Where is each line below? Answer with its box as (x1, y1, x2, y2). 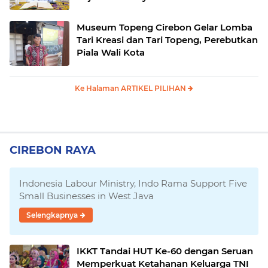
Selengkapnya (26, 211, 78, 220)
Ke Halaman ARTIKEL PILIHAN (75, 84, 188, 93)
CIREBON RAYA (10, 144, 96, 157)
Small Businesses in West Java (19, 190, 154, 202)
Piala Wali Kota (77, 47, 145, 58)
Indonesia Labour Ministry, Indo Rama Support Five (19, 178, 247, 189)
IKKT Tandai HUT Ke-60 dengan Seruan (77, 245, 253, 257)
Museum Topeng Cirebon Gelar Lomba (77, 22, 252, 33)
